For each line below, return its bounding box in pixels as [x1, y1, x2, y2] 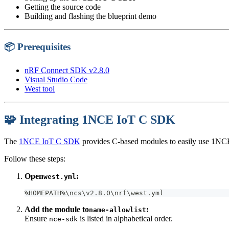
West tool [25, 84, 55, 93]
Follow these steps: [4, 154, 65, 163]
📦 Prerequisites [4, 41, 71, 53]
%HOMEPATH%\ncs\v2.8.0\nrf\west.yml [25, 189, 164, 197]
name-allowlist [89, 205, 146, 214]
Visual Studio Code [25, 75, 87, 84]
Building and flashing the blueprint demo [25, 12, 156, 21]
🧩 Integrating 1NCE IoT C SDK [4, 112, 175, 126]
